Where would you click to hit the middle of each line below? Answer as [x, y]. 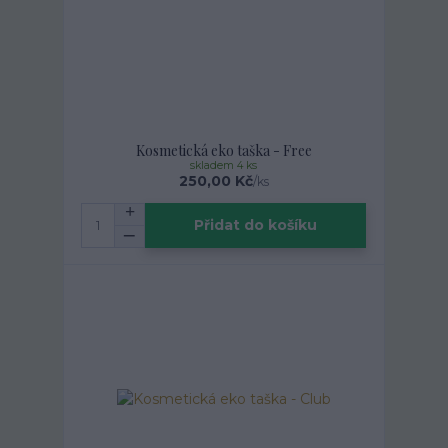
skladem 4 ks [224, 165]
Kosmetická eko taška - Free [223, 150]
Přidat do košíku [256, 225]
